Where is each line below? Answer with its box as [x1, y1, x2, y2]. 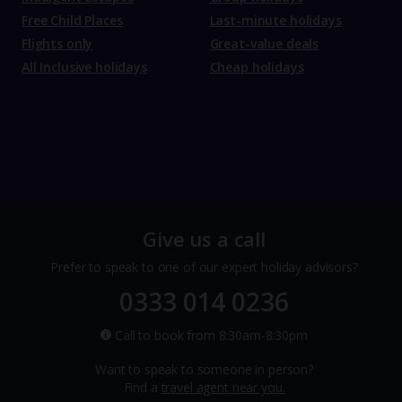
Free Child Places [22, 12, 123, 30]
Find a [123, 379, 162, 397]
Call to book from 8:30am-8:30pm [111, 327, 308, 345]
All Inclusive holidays [22, 58, 147, 76]
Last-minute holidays [209, 12, 342, 30]
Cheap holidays [209, 58, 304, 76]
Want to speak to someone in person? [94, 361, 314, 379]
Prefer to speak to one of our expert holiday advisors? [50, 258, 358, 276]
